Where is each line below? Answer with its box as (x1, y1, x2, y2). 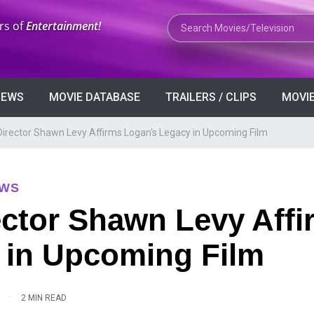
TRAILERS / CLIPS (165, 90, 257, 104)
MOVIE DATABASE (49, 90, 140, 104)
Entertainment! (26, 18, 101, 34)
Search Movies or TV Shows (167, 15, 306, 29)
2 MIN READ (21, 292, 67, 303)
